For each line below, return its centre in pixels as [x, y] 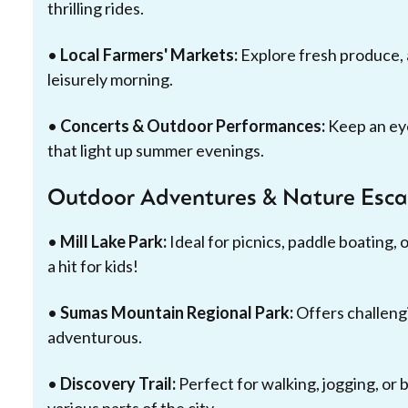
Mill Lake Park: [113, 241]
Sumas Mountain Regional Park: [177, 312]
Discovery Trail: [118, 383]
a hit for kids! [93, 266]
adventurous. [95, 337]
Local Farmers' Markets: [149, 55]
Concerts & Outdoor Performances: [193, 126]
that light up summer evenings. [156, 150]
